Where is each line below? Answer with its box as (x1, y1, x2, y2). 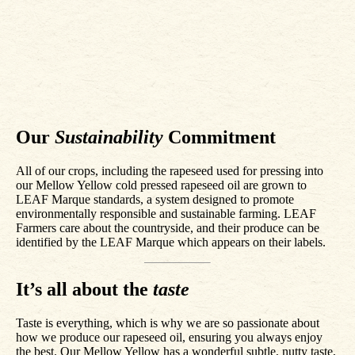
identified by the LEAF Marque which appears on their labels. (16, 235, 326, 249)
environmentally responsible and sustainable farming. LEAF (16, 206, 316, 220)
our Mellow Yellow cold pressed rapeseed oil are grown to (16, 177, 307, 192)
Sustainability (55, 126, 163, 147)
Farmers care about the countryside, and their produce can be (16, 220, 319, 235)
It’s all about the (16, 278, 153, 300)
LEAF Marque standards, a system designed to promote (16, 192, 294, 206)
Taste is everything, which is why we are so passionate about (16, 315, 319, 330)
